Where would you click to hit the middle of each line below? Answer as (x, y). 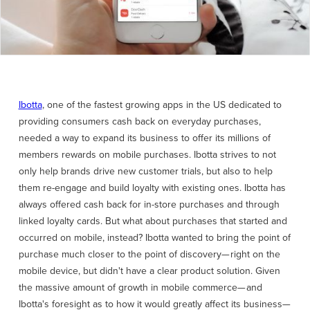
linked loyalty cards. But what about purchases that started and (153, 221)
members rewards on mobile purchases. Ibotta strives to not (147, 155)
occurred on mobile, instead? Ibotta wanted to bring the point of (154, 238)
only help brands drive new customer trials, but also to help (145, 172)
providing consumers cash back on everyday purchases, (139, 122)
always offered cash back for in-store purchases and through (149, 205)
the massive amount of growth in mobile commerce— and (140, 288)
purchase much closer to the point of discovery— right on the (149, 255)
